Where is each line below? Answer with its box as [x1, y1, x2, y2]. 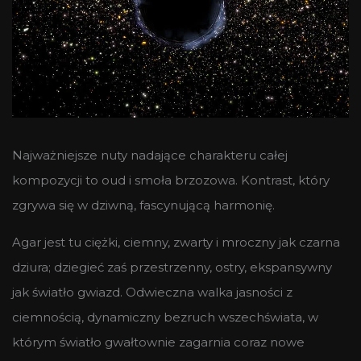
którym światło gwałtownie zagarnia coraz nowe [12, 334, 305, 350]
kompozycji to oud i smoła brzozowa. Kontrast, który [12, 172, 330, 188]
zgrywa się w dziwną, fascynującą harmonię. [12, 197, 275, 213]
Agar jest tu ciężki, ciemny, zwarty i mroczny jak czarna [12, 234, 340, 250]
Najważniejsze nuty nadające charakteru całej [12, 147, 288, 163]
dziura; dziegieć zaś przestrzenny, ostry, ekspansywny [12, 259, 332, 275]
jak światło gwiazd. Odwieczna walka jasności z [12, 284, 293, 300]
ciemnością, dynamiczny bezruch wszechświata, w [12, 309, 318, 325]
